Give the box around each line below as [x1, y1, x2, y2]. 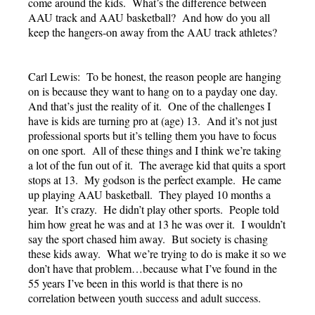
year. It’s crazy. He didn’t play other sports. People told [28, 201, 279, 217]
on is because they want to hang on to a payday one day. [28, 83, 281, 98]
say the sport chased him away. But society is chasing [28, 231, 268, 246]
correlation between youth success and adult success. [28, 290, 261, 305]
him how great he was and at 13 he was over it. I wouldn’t [28, 216, 285, 231]
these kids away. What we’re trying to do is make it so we [28, 245, 286, 261]
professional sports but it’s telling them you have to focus [28, 127, 276, 143]
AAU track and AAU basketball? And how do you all [28, 9, 270, 25]
